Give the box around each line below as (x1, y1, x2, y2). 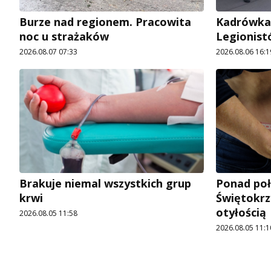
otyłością (216, 205, 266, 220)
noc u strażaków (19, 29, 109, 44)
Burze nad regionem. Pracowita (19, 15, 191, 30)
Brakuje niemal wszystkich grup (19, 176, 191, 191)
